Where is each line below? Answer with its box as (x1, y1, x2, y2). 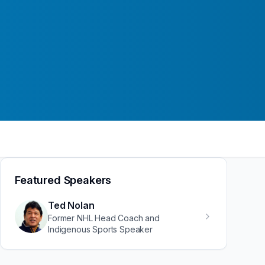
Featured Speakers (15, 173, 112, 186)
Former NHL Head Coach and (48, 212, 160, 223)
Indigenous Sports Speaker (48, 224, 153, 234)
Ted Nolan (48, 199, 95, 211)
